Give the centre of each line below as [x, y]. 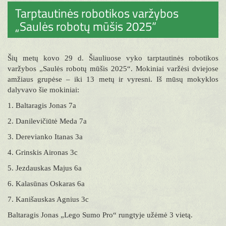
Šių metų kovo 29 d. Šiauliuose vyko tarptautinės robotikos [113, 58]
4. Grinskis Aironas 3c [43, 152]
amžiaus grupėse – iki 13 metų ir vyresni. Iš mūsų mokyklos [113, 79]
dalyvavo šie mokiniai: [43, 90]
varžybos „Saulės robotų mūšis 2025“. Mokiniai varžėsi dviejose [113, 69]
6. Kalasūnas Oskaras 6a [46, 184]
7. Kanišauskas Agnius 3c [48, 199]
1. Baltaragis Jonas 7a [42, 105]
